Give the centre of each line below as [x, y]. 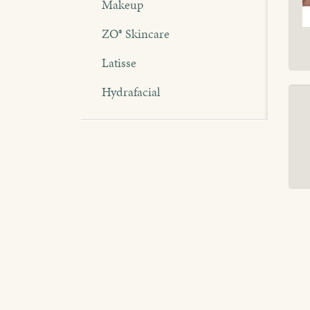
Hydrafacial [131, 91]
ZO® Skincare [136, 33]
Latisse [119, 62]
